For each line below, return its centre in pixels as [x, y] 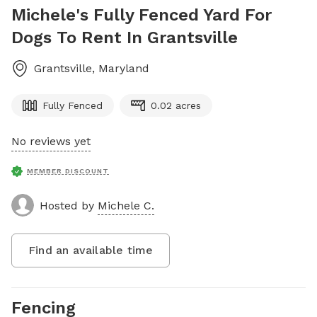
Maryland [124, 68]
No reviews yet [51, 141]
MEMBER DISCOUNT [68, 171]
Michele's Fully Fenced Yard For [142, 15]
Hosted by [69, 205]
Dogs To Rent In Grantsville [125, 38]
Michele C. [126, 205]
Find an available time [91, 250]
